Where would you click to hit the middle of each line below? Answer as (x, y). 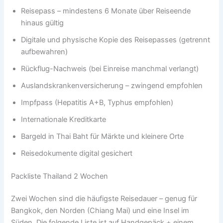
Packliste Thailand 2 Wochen (60, 176)
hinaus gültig (43, 23)
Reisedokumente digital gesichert (77, 153)
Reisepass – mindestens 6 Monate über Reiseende (106, 11)
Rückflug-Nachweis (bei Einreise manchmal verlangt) (110, 68)
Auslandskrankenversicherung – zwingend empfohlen (112, 85)
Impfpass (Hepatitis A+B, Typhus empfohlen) (97, 102)
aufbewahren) (45, 52)
